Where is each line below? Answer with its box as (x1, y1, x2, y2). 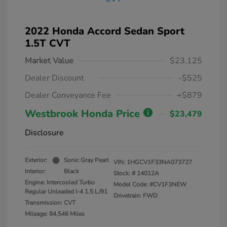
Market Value (25, 55, 73, 67)
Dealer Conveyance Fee (25, 90, 111, 101)
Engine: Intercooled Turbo (25, 178, 95, 187)
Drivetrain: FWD (113, 192, 158, 200)
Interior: (25, 167, 46, 176)
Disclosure (25, 127, 64, 139)
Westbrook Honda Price (25, 107, 143, 121)
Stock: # (113, 169, 135, 178)
